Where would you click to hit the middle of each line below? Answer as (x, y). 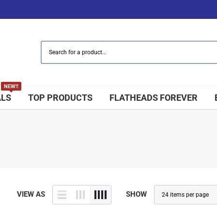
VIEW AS (31, 194)
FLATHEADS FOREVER (154, 97)
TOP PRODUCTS (60, 97)
